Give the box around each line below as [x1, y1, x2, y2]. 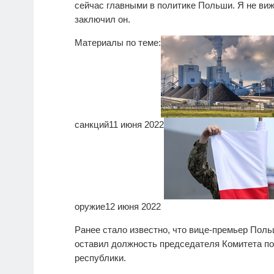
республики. [75, 253, 126, 264]
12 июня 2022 [105, 201, 161, 212]
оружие [75, 201, 105, 212]
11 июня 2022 [109, 119, 164, 130]
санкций [75, 119, 109, 130]
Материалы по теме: [75, 37, 161, 48]
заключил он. [75, 14, 130, 25]
